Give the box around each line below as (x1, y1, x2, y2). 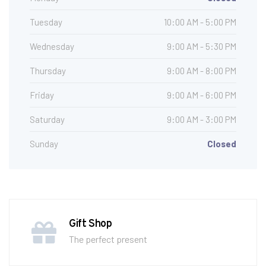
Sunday (30, 138, 58, 149)
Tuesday (30, 16, 62, 27)
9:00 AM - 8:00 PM (167, 65, 236, 76)
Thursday (30, 65, 66, 76)
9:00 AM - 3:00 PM (167, 113, 236, 125)
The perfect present (69, 233, 147, 245)
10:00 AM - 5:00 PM (164, 16, 236, 27)
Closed (207, 138, 236, 149)
